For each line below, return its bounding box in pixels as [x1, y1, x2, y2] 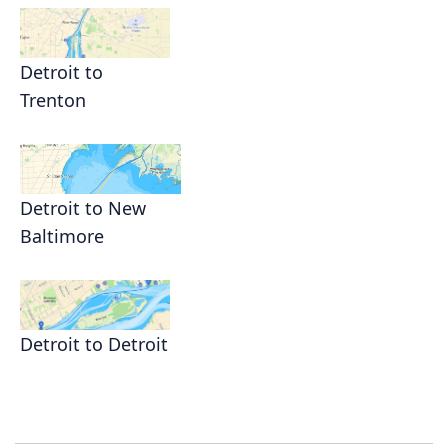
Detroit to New [20, 196, 146, 221]
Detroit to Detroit [20, 332, 168, 357]
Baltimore [20, 224, 104, 249]
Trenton [20, 88, 86, 113]
